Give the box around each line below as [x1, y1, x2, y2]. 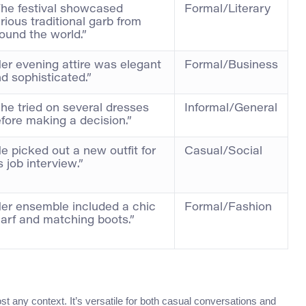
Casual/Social [184, 146, 262, 158]
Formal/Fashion [184, 202, 272, 214]
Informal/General [184, 103, 277, 115]
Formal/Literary [184, 4, 270, 16]
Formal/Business [184, 60, 278, 72]
